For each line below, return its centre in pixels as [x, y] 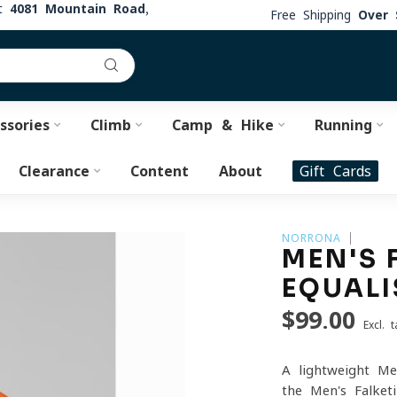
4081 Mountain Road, [79, 9]
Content [160, 171]
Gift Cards [335, 171]
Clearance [54, 171]
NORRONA [312, 238]
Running [343, 125]
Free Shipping [314, 15]
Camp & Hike [222, 125]
